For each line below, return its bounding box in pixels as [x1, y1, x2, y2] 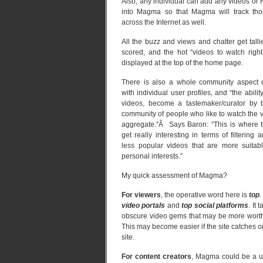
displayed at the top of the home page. [122, 59, 243, 67]
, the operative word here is [161, 191, 249, 199]
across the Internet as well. [122, 18, 206, 26]
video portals [122, 201, 166, 210]
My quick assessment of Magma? [122, 171, 227, 180]
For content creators [122, 252, 191, 261]
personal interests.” [122, 152, 183, 160]
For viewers [122, 191, 161, 199]
